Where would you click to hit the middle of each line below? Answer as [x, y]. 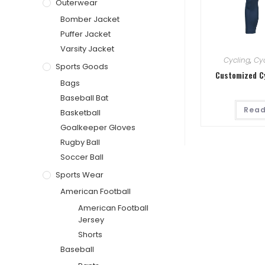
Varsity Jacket [87, 49]
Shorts [90, 234]
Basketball [80, 112]
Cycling [237, 60]
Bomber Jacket [90, 19]
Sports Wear [80, 174]
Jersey [91, 219]
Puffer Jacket [85, 34]
